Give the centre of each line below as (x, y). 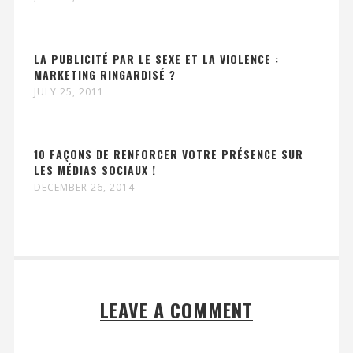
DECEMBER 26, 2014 (84, 188)
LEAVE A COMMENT (176, 310)
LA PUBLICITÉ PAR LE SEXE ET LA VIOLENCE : (156, 59)
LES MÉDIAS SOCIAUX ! (95, 170)
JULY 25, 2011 (69, 92)
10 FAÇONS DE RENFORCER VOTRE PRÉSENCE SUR (168, 154)
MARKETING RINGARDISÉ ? (104, 75)
